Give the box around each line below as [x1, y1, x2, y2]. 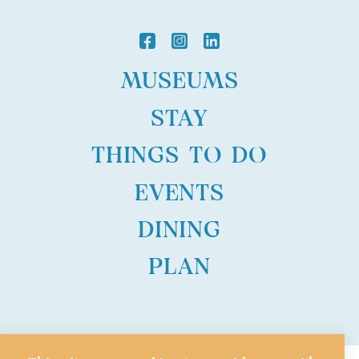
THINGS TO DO [91, 144, 268, 168]
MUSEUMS [120, 70, 239, 94]
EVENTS [134, 181, 225, 205]
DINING [137, 219, 222, 243]
